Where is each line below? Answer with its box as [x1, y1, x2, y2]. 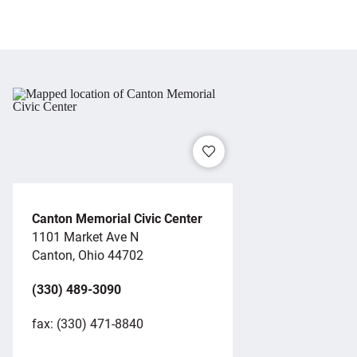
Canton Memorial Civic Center [32, 209, 202, 226]
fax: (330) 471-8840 [32, 314, 143, 331]
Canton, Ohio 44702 [32, 245, 143, 263]
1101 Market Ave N [32, 227, 139, 245]
